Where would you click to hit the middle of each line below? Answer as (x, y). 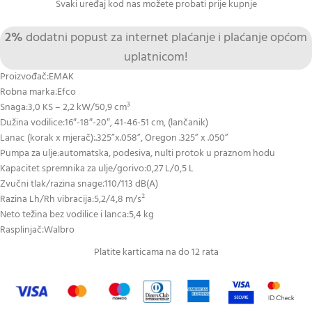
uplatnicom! (156, 58)
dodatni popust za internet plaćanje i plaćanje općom (165, 38)
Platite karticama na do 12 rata (156, 253)
